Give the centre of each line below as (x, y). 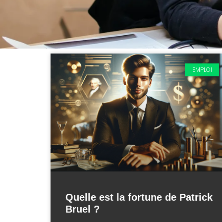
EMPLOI (202, 70)
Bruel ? (83, 209)
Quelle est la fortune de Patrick (139, 197)
